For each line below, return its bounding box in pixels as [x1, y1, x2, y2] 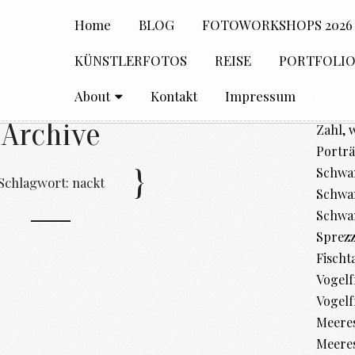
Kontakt [151, 87, 197, 105]
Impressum [225, 87, 296, 105]
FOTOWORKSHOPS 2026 [202, 16, 353, 33]
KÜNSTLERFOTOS [74, 52, 187, 69]
